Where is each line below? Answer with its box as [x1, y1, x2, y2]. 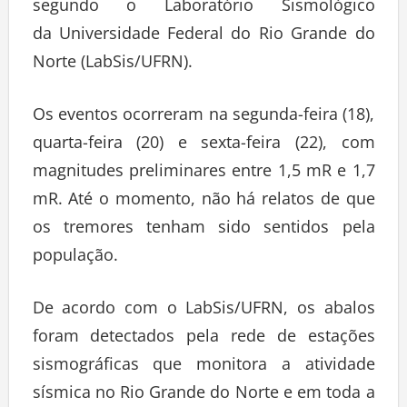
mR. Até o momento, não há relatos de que [32, 192, 375, 214]
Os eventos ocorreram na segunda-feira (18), [32, 107, 375, 130]
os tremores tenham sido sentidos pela [32, 220, 375, 243]
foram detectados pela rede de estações [32, 329, 375, 352]
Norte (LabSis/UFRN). [32, 55, 193, 77]
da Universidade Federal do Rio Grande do [32, 26, 375, 49]
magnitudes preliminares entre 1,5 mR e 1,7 [32, 164, 375, 186]
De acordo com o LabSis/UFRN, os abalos [32, 301, 375, 323]
